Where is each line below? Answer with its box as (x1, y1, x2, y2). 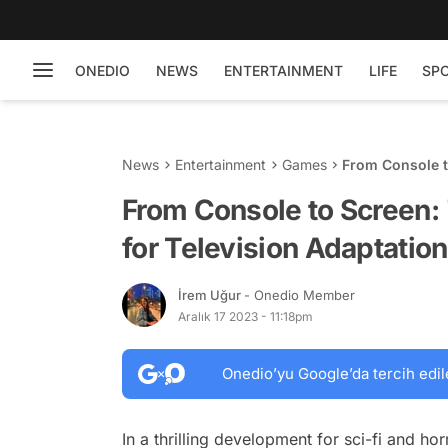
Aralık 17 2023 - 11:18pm (178, 308, 313, 324)
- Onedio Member (244, 286, 355, 303)
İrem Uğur (178, 286, 244, 303)
